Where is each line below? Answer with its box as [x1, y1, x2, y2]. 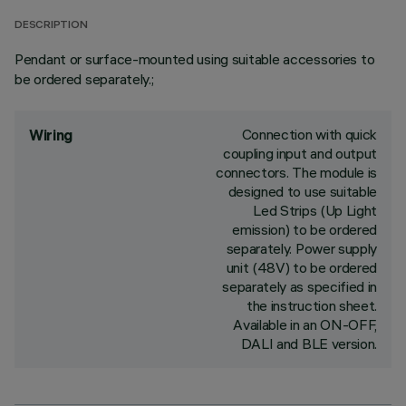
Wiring [29, 126, 73, 144]
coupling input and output [223, 144, 377, 162]
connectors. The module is [216, 163, 377, 181]
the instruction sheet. [246, 296, 377, 314]
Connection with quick [241, 125, 377, 143]
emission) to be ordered [232, 220, 377, 238]
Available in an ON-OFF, [233, 315, 377, 333]
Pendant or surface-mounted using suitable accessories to [14, 50, 375, 68]
